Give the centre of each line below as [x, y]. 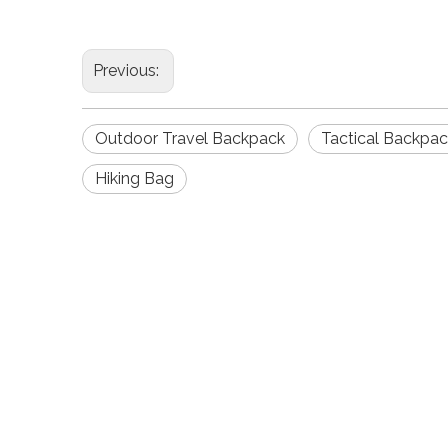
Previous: [128, 71]
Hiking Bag [134, 179]
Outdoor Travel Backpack [190, 139]
